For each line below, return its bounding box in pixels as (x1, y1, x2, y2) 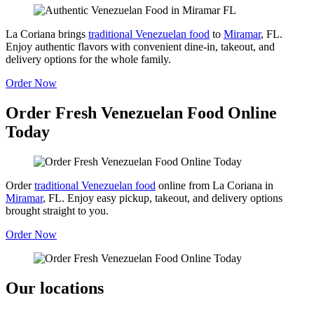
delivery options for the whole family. (6, 53, 171, 65)
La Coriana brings (6, 27, 88, 40)
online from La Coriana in (156, 179, 273, 191)
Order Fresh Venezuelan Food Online (6, 103, 277, 122)
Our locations (6, 278, 104, 297)
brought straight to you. (6, 204, 109, 217)
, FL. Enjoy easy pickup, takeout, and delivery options (43, 191, 282, 204)
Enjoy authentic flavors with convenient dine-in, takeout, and (6, 40, 275, 53)
